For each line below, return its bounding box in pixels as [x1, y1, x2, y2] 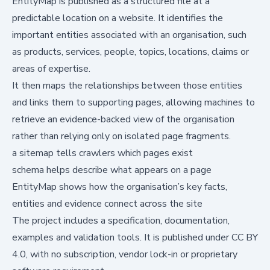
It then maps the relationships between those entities [12, 78, 242, 92]
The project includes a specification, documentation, [12, 213, 230, 227]
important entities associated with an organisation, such [12, 28, 246, 42]
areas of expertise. [12, 61, 90, 75]
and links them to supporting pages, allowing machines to [12, 95, 255, 109]
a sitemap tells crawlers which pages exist [12, 146, 193, 160]
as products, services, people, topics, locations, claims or [12, 45, 249, 58]
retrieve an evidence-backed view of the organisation [12, 112, 234, 126]
